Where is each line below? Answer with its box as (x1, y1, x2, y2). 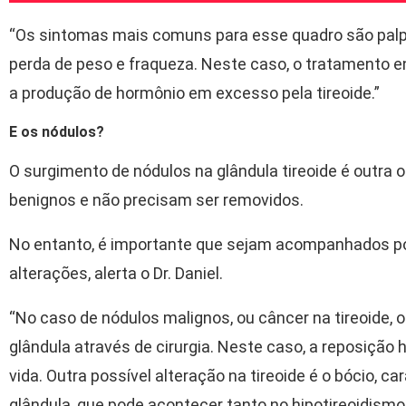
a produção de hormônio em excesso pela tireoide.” (9, 82, 380, 102)
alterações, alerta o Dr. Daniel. (9, 263, 223, 283)
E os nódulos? (9, 122, 104, 140)
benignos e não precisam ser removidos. (9, 189, 304, 209)
